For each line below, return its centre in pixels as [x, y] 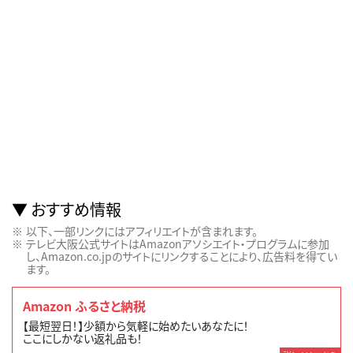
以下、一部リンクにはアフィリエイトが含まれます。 [142, 231]
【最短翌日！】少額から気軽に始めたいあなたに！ [136, 326]
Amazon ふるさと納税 [85, 305]
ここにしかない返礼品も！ [83, 338]
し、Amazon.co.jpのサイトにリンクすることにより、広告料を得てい [182, 256]
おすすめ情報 [76, 210]
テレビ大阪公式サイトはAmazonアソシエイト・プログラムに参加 [178, 244]
